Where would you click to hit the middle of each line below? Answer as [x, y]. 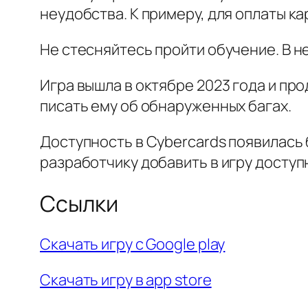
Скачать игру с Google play [133, 244]
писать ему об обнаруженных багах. [166, 106]
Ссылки [79, 203]
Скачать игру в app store [126, 280]
